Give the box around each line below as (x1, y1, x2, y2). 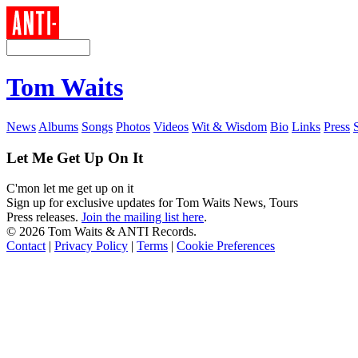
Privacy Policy (54, 239, 128, 253)
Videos (153, 119, 189, 133)
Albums (38, 119, 78, 133)
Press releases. (6, 210, 82, 225)
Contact (6, 239, 46, 253)
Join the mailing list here (82, 210, 204, 225)
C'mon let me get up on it (6, 181, 133, 196)
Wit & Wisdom (192, 119, 267, 133)
